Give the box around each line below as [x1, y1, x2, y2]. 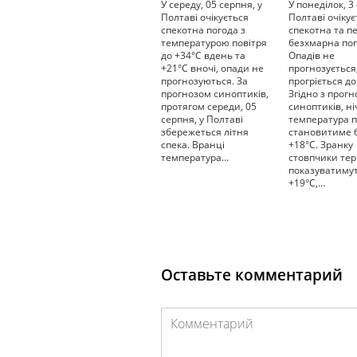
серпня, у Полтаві [161, 112, 243, 126]
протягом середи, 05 [161, 100, 257, 113]
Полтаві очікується [161, 10, 249, 24]
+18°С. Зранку [288, 138, 353, 151]
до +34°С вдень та [161, 49, 245, 62]
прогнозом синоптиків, [161, 87, 269, 100]
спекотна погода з [161, 23, 245, 37]
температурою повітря [161, 36, 267, 49]
